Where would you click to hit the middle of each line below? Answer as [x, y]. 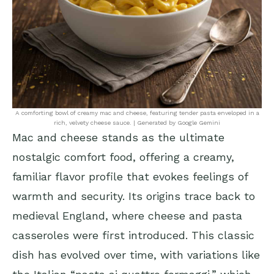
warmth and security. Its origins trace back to [134, 196]
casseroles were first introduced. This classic [133, 235]
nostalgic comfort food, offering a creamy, [123, 157]
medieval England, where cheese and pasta [127, 216]
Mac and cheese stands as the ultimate [118, 138]
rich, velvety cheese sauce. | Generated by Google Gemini [137, 123]
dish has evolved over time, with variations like [136, 255]
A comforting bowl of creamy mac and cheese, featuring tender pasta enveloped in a [137, 113]
